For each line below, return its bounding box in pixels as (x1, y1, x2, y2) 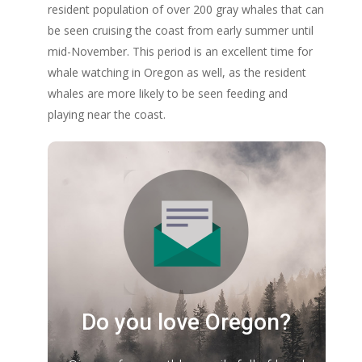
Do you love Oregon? (82, 308, 292, 335)
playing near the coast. (47, 106, 166, 122)
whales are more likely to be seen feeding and (47, 85, 288, 101)
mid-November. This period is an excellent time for (47, 43, 313, 59)
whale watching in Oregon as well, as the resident (47, 64, 306, 80)
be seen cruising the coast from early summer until (47, 22, 314, 38)
